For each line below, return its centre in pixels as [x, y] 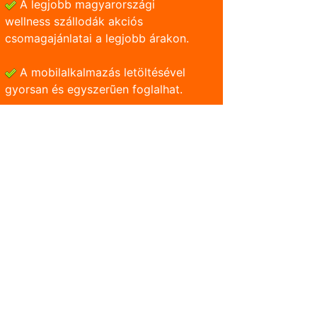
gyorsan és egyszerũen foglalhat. [94, 90]
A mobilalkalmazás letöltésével [101, 73]
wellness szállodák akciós [74, 22]
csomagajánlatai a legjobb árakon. [97, 39]
